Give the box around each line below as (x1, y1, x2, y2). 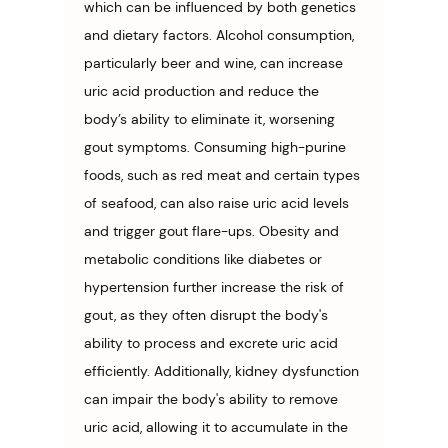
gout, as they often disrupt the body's (84, 305, 332, 324)
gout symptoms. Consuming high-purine (84, 137, 350, 156)
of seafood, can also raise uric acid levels (84, 193, 353, 212)
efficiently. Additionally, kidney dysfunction (84, 361, 363, 380)
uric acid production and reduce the (84, 81, 323, 100)
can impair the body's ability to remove (84, 389, 342, 408)
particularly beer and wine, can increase (84, 53, 347, 72)
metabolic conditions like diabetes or (84, 249, 326, 268)
